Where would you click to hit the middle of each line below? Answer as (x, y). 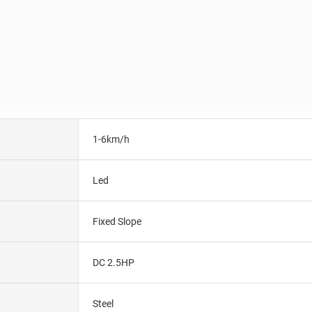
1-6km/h (111, 139)
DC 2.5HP (113, 262)
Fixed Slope (117, 221)
